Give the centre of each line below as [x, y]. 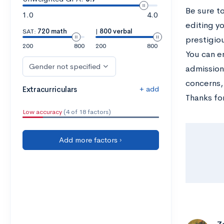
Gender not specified [65, 66]
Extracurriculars [50, 89]
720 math [52, 31]
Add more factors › [91, 140]
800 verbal [116, 31]
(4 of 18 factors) [86, 112]
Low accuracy [42, 112]
